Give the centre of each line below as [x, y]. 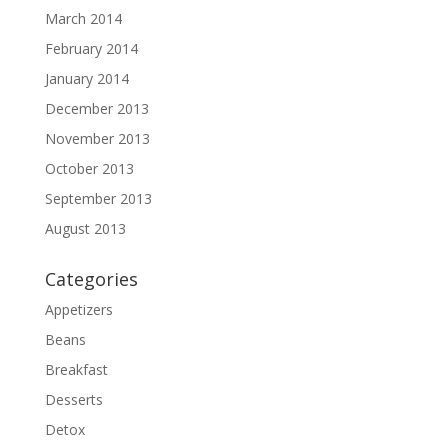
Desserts [73, 399]
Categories [91, 279]
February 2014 [91, 48]
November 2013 [97, 138]
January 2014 [86, 78]
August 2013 [85, 228]
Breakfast [76, 369]
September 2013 [98, 198]
